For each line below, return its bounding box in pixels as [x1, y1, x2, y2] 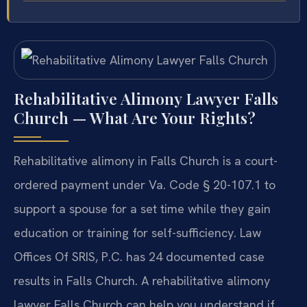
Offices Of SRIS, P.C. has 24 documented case [14, 249, 265, 265]
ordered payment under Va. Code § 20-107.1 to [14, 177, 275, 193]
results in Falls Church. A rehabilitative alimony [14, 273, 270, 289]
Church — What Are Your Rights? [14, 107, 256, 129]
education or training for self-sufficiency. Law [14, 225, 261, 241]
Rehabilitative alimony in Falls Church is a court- [14, 153, 278, 169]
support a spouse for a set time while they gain [14, 201, 271, 217]
